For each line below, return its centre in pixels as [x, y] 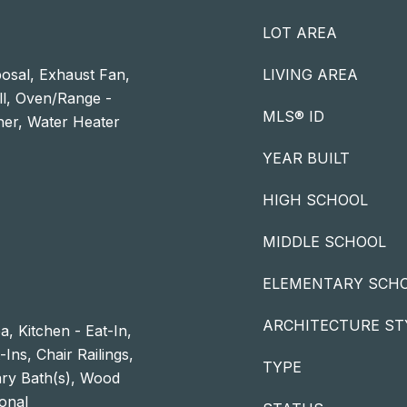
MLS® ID [293, 116]
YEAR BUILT [306, 158]
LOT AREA [300, 33]
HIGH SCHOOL [315, 200]
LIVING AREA [310, 74]
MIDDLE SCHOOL [324, 242]
